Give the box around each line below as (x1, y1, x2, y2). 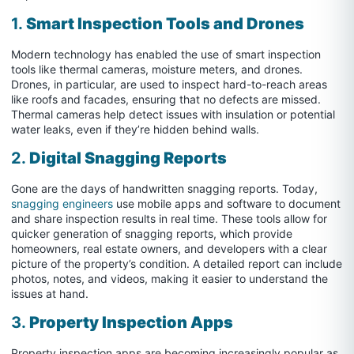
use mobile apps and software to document (113, 196, 341, 210)
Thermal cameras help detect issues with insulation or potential (11, 107, 335, 121)
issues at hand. (11, 286, 88, 300)
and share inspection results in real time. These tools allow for (11, 211, 327, 225)
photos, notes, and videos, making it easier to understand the (11, 271, 328, 285)
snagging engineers (11, 196, 113, 210)
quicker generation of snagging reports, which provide (11, 226, 292, 240)
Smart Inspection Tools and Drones (26, 13, 304, 33)
